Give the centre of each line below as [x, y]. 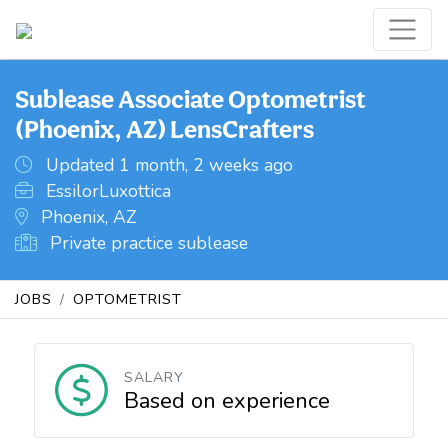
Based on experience [226, 401]
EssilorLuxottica [106, 191]
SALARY [153, 377]
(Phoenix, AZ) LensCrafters [164, 129]
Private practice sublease [146, 243]
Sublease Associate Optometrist [190, 99]
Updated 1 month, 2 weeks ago [167, 165]
